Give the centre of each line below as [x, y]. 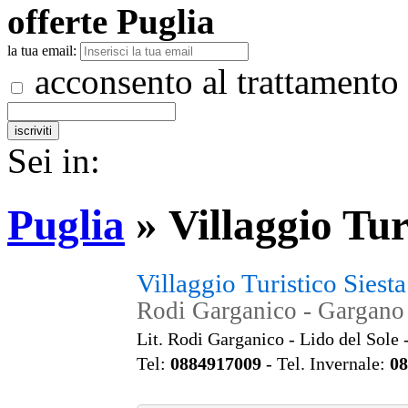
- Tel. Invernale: [326, 363]
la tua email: [42, 51]
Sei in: [58, 161]
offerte [57, 21]
